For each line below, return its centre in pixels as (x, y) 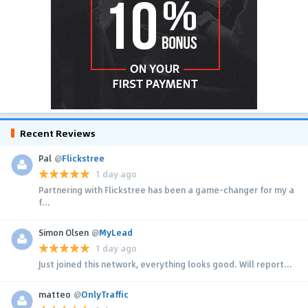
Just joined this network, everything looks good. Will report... (165, 264)
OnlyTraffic (105, 294)
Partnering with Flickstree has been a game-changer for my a (166, 189)
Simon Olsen (64, 232)
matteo (55, 294)
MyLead (116, 232)
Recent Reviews (58, 133)
